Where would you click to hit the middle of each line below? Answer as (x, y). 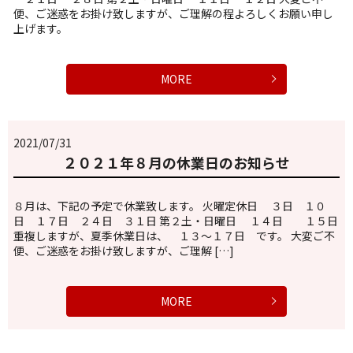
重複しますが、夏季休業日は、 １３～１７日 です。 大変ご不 (174, 235)
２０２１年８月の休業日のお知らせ (176, 162)
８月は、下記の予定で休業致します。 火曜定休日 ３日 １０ (170, 205)
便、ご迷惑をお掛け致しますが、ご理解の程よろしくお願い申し (173, 13)
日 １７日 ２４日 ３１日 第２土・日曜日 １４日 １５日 (176, 220)
